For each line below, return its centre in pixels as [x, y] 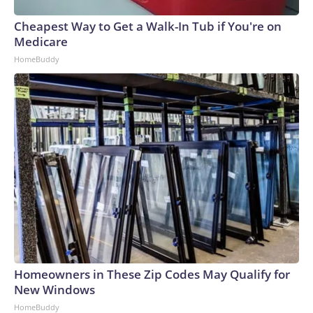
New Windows [54, 290]
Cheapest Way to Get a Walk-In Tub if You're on [148, 27]
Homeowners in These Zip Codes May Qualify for [152, 275]
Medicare [41, 42]
